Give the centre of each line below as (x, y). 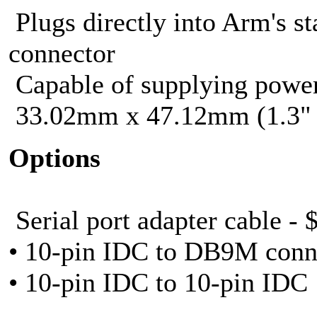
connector (62, 53)
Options (54, 157)
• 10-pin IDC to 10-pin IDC (158, 282)
